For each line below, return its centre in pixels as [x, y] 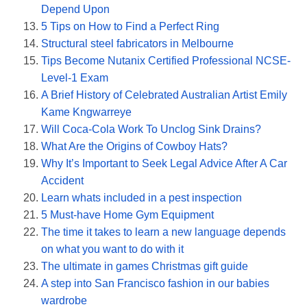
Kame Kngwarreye [86, 112]
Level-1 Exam [75, 78]
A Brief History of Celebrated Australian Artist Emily [164, 95]
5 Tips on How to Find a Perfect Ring [130, 27]
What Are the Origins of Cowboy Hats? [134, 147]
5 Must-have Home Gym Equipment [127, 215]
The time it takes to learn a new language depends [163, 232]
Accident [62, 181]
